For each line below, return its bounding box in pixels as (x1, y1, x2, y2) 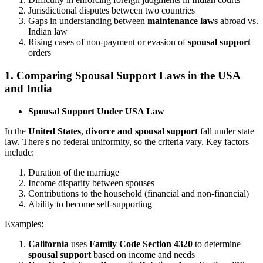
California (28, 238, 69, 249)
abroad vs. (218, 16, 258, 26)
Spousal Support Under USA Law (28, 106, 164, 116)
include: (5, 147, 34, 157)
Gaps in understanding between (28, 16, 147, 26)
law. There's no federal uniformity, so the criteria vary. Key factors (5, 136, 249, 147)
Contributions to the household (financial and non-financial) (28, 188, 249, 198)
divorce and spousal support (86, 126, 198, 136)
